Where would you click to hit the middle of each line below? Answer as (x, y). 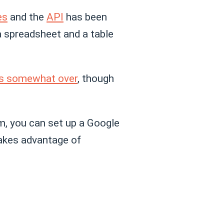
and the (27, 17)
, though (96, 78)
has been (85, 17)
